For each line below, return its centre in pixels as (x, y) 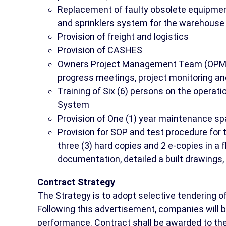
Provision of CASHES (100, 50)
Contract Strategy (76, 182)
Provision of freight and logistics (123, 36)
